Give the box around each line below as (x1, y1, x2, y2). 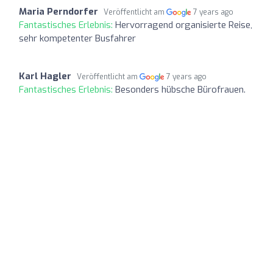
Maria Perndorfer (19, 5, 98, 18)
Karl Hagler (19, 69, 71, 82)
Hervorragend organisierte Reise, (115, 18, 252, 31)
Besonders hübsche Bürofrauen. (115, 83, 246, 96)
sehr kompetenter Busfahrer (19, 32, 136, 44)
